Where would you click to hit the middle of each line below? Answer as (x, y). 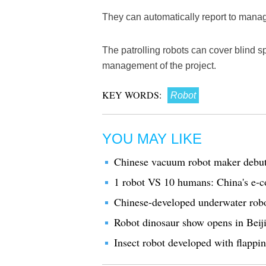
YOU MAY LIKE (152, 139)
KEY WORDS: (132, 95)
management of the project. (160, 66)
